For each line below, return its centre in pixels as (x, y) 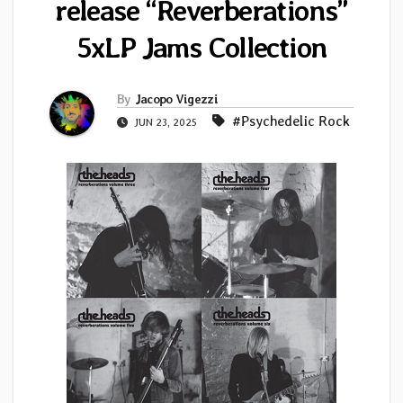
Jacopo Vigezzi (176, 99)
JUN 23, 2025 (166, 123)
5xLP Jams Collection (201, 48)
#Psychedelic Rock (291, 121)
